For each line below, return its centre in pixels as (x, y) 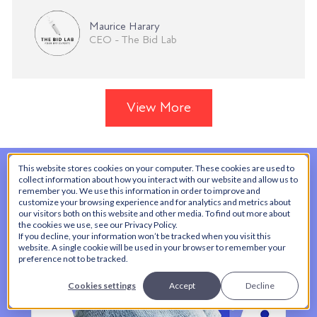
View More (158, 108)
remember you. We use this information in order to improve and (139, 191)
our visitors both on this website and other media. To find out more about (154, 214)
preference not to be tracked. (73, 259)
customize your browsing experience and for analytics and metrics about (155, 202)
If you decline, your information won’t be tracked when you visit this (145, 236)
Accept (182, 286)
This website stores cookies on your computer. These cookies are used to (156, 168)
